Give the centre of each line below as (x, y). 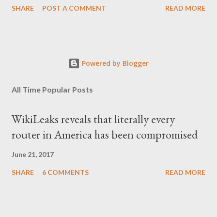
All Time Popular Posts (52, 89)
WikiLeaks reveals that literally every (93, 119)
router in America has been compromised (105, 134)
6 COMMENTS (65, 172)
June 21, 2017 (33, 154)
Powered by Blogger (114, 63)
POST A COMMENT (74, 8)
